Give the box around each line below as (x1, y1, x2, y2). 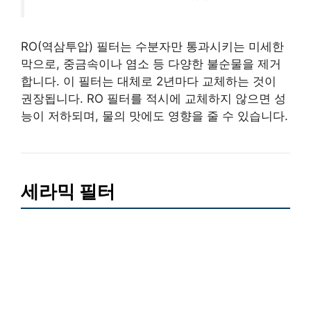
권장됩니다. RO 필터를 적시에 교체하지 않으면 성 (21, 92, 286, 106)
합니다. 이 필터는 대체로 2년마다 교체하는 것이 (21, 74, 276, 89)
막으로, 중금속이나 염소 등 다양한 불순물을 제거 (21, 57, 281, 72)
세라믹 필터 (21, 180, 115, 203)
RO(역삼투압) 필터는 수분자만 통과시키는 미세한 (21, 40, 284, 54)
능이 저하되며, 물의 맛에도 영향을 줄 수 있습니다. (21, 109, 288, 124)
